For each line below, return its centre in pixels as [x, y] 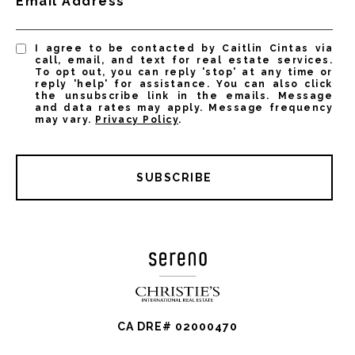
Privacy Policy [137, 120]
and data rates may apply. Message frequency [184, 108]
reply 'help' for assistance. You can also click [184, 84]
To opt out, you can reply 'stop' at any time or [184, 73]
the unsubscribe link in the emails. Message [184, 96]
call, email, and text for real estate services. [184, 61]
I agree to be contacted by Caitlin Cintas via [184, 49]
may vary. [65, 120]
